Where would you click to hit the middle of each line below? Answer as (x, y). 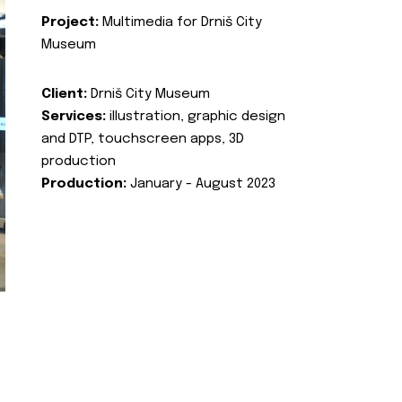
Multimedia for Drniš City (180, 22)
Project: (70, 22)
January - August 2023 (201, 184)
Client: (64, 94)
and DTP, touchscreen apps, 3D (143, 139)
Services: (75, 116)
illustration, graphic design (197, 116)
